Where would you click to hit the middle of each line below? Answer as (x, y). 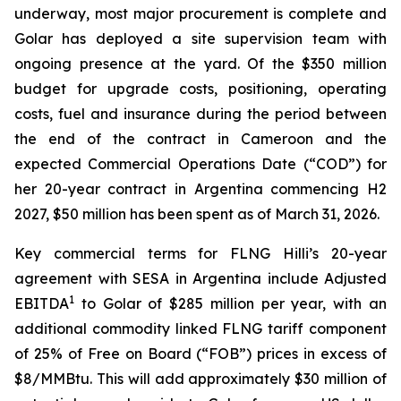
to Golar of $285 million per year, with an (230, 303)
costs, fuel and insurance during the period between (200, 114)
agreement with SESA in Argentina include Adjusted (200, 278)
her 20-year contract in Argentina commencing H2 (200, 189)
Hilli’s (301, 253)
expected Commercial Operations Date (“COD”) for (200, 164)
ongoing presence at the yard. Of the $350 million (200, 64)
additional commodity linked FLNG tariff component (200, 328)
